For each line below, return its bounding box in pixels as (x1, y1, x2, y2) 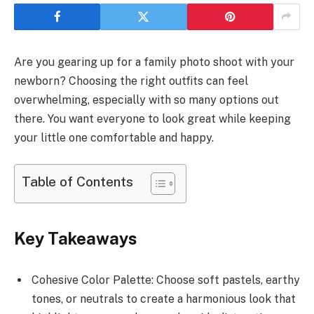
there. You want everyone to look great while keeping (14, 111, 291, 125)
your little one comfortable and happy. (14, 130, 214, 144)
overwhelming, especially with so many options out (14, 93, 279, 107)
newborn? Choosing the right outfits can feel (14, 74, 248, 88)
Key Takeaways (14, 228, 137, 248)
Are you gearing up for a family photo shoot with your (14, 55, 294, 69)
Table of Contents (22, 174, 133, 190)
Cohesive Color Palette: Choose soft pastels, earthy (32, 273, 300, 287)
